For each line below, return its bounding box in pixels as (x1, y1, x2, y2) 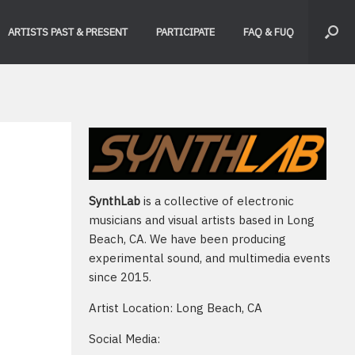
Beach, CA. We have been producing (89, 231, 286, 247)
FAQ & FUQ (243, 25, 294, 39)
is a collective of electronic (140, 193, 294, 209)
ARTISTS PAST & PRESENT (8, 25, 128, 39)
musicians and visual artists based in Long (89, 212, 315, 228)
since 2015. (89, 269, 151, 285)
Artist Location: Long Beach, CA (89, 300, 262, 316)
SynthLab (89, 193, 140, 209)
